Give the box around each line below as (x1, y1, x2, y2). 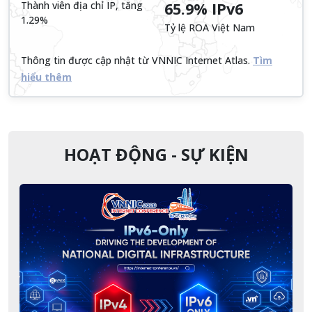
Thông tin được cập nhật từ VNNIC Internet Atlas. (21, 53, 250, 67)
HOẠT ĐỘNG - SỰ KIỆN (63, 142, 249, 166)
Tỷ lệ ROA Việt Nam (164, 20, 255, 34)
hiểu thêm (21, 70, 72, 84)
